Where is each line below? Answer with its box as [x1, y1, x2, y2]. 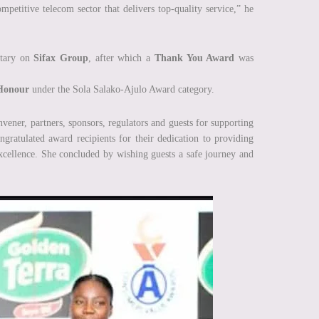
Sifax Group [33, 53, 89, 64]
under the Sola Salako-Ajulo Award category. [29, 84, 214, 95]
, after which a [88, 53, 155, 64]
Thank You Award [154, 53, 235, 64]
